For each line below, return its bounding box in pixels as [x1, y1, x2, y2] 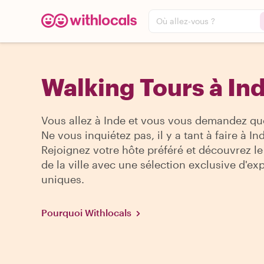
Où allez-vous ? [156, 16, 215, 26]
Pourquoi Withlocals [41, 207, 131, 218]
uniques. [41, 173, 84, 186]
